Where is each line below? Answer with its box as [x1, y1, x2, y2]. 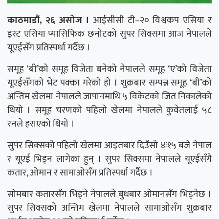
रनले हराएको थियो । [7, 115, 74, 131]
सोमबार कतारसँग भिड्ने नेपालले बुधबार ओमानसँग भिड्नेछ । [7, 186, 212, 202]
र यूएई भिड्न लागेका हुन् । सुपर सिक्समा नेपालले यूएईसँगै [7, 151, 212, 167]
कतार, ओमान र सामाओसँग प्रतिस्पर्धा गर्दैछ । [7, 164, 153, 180]
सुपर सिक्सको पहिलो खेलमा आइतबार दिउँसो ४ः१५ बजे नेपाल [7, 137, 212, 153]
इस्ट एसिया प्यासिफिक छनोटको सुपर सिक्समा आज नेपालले [7, 25, 212, 42]
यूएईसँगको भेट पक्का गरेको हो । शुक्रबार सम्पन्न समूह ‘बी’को [7, 74, 212, 90]
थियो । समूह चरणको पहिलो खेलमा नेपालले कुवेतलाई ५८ [7, 102, 212, 118]
